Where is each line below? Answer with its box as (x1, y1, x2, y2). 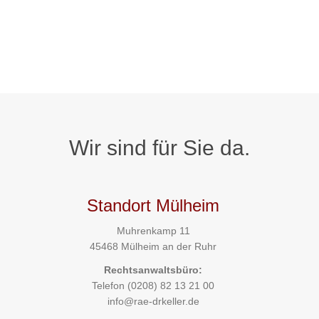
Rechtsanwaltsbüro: (104, 264, 203, 276)
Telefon (92, 280, 128, 292)
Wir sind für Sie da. (69, 136, 250, 159)
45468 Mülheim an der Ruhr (90, 241, 217, 252)
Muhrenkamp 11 (116, 225, 190, 236)
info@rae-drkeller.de (107, 296, 199, 308)
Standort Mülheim (87, 196, 220, 215)
